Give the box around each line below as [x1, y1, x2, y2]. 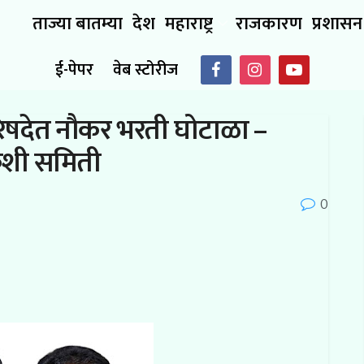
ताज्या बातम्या [32, 8, 123, 39]
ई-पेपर [54, 56, 93, 84]
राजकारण [236, 8, 302, 39]
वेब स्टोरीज [112, 56, 178, 84]
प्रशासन [312, 8, 362, 39]
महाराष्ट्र [165, 8, 213, 39]
